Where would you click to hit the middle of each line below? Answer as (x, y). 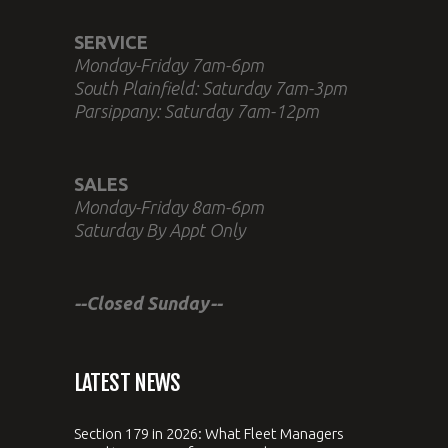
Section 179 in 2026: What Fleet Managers (209, 433)
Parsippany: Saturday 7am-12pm (196, 110)
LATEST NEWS (127, 382)
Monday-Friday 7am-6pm (169, 64)
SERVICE (111, 41)
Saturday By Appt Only (159, 229)
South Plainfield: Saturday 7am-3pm (210, 87)
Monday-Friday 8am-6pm (169, 206)
